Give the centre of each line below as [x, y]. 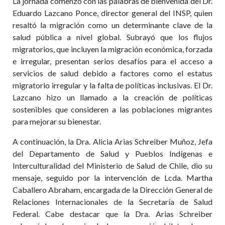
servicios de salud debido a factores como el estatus [113, 73]
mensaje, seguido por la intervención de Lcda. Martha [113, 178]
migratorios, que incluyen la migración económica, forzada [113, 49]
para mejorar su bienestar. [57, 121]
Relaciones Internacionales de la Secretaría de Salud [113, 202]
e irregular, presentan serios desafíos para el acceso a [113, 61]
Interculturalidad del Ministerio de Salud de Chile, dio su [113, 165]
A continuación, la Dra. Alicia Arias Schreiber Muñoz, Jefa [113, 141]
